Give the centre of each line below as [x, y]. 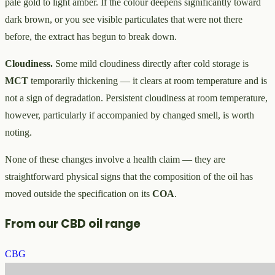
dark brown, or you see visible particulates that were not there [124, 20]
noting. [18, 133]
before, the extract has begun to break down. [91, 37]
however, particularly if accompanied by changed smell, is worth [130, 115]
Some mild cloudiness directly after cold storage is [151, 64]
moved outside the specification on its [79, 194]
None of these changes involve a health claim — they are [115, 160]
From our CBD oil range [73, 223]
